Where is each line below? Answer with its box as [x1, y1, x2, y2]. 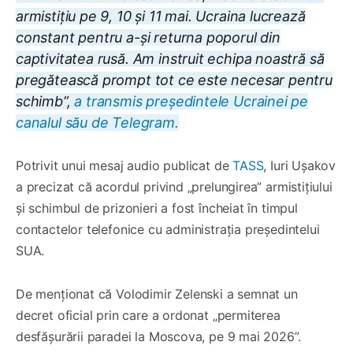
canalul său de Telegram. [16, 113, 179, 131]
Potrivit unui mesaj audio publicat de [16, 157, 233, 173]
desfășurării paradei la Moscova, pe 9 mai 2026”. [16, 328, 301, 344]
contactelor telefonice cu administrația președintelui [16, 221, 320, 237]
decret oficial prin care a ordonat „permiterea [16, 307, 281, 323]
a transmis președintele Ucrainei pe [74, 92, 309, 110]
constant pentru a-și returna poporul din [16, 28, 281, 46]
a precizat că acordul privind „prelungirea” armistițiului [16, 178, 333, 195]
